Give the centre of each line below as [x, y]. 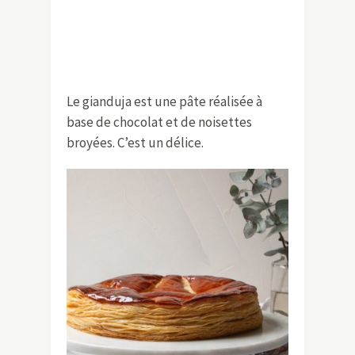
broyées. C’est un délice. [135, 142]
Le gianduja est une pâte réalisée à [164, 101]
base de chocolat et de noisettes [159, 122]
